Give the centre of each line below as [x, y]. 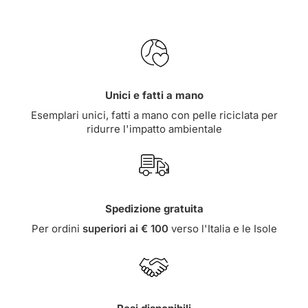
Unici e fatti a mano [154, 95]
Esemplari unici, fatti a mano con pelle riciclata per [154, 115]
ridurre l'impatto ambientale [154, 129]
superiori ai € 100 [125, 228]
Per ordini [57, 228]
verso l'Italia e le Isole [222, 228]
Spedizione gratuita [154, 208]
